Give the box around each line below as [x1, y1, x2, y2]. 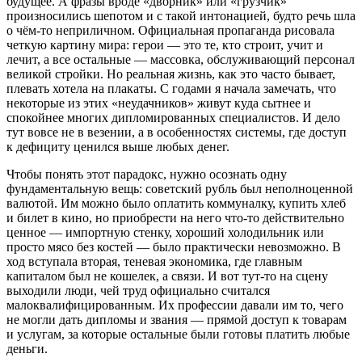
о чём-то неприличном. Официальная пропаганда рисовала [6, 23, 335, 37]
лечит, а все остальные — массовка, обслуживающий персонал [6, 52, 355, 66]
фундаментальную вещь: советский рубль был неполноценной [6, 181, 353, 196]
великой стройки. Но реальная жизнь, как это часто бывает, [6, 66, 335, 81]
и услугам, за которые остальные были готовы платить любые [6, 326, 350, 341]
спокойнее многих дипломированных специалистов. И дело [6, 110, 340, 124]
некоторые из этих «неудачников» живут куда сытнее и [6, 95, 311, 110]
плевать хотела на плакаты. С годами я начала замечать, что [6, 81, 336, 95]
